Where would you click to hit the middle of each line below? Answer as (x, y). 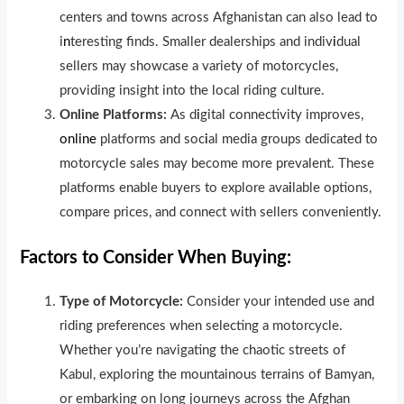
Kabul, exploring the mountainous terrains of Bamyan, (217, 374)
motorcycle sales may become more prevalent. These (217, 163)
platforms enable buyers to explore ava (174, 188)
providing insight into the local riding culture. (193, 90)
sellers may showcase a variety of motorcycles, (199, 66)
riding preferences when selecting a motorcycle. (202, 326)
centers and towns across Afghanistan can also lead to (219, 17)
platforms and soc (151, 139)
